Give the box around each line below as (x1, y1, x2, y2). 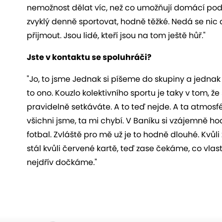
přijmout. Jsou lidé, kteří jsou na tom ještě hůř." (27, 29, 206, 41)
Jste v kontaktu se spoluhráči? (27, 51, 152, 63)
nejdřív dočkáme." (27, 156, 97, 168)
